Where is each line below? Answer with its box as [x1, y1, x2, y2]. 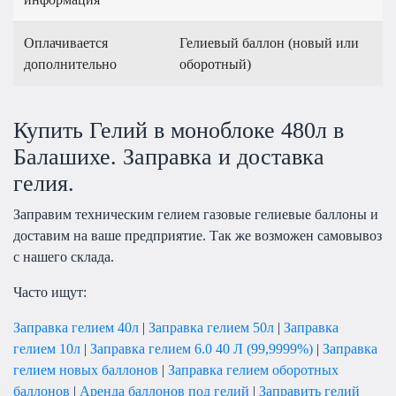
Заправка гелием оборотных [168, 362, 339, 377]
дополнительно [24, 57, 117, 72]
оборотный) [179, 57, 251, 72]
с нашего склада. [13, 248, 114, 264]
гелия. [13, 170, 74, 196]
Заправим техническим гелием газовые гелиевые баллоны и [13, 206, 378, 222]
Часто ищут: [13, 284, 87, 300]
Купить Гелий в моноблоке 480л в [13, 117, 344, 143]
